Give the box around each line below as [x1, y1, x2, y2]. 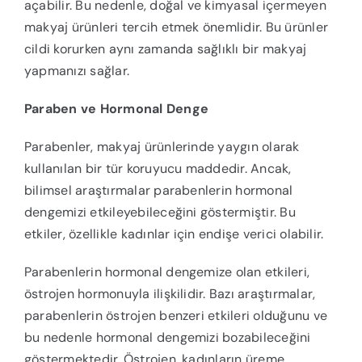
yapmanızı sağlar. [23, 62, 130, 80]
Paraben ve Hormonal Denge [23, 100, 208, 118]
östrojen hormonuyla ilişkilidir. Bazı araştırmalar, [23, 285, 316, 303]
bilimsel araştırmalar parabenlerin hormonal [23, 182, 293, 200]
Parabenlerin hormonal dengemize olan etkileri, [23, 263, 310, 281]
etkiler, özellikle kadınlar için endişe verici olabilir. [23, 225, 324, 243]
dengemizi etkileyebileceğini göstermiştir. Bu [23, 204, 296, 221]
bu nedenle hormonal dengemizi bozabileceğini [23, 329, 311, 347]
